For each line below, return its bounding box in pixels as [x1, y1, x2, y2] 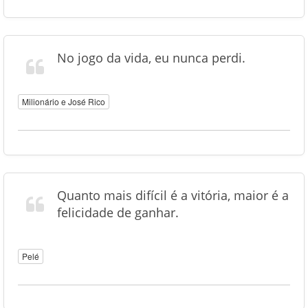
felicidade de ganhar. [57, 204, 179, 221]
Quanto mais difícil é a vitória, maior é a [57, 187, 289, 203]
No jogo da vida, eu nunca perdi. [57, 49, 245, 66]
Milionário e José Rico [22, 96, 105, 107]
